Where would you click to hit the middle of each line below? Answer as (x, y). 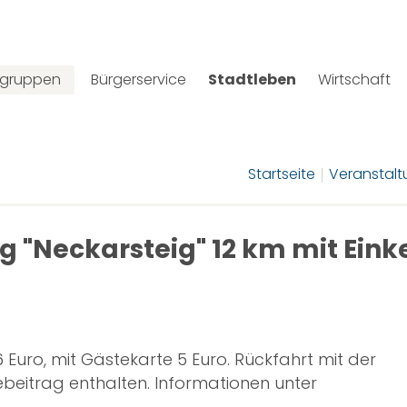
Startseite (282, 174)
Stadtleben (252, 79)
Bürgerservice (139, 79)
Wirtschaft (354, 79)
